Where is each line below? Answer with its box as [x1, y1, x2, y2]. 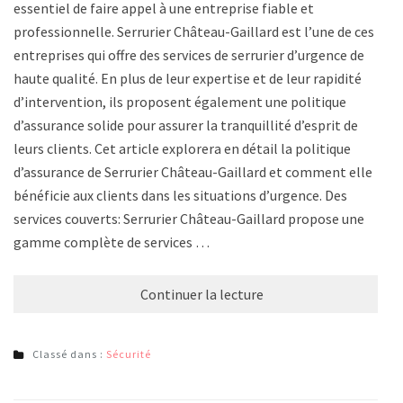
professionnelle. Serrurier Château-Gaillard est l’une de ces [13, 22, 374, 41]
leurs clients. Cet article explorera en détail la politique [13, 139, 351, 158]
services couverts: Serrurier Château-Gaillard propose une [13, 210, 364, 228]
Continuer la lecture [139, 285, 264, 304]
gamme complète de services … [13, 233, 210, 252]
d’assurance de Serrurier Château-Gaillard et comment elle [13, 163, 372, 182]
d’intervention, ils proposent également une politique [13, 93, 346, 112]
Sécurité [106, 347, 151, 362]
